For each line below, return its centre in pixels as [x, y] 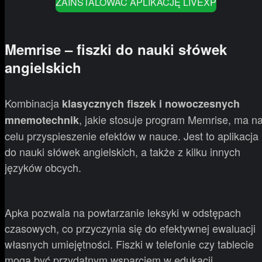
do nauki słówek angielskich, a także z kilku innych [123, 152]
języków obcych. [43, 168]
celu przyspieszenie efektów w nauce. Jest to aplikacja [132, 136]
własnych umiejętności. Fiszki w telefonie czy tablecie [129, 244]
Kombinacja [33, 103]
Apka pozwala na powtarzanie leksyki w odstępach [123, 213]
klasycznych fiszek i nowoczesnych [151, 104]
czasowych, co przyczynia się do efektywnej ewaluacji [130, 228]
